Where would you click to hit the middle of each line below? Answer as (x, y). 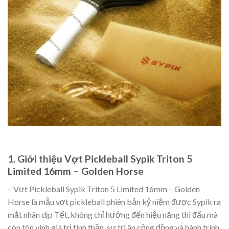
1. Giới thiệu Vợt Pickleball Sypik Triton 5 (100, 159)
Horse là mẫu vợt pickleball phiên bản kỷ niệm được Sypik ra (114, 201)
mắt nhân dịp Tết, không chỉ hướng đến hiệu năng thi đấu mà (113, 214)
